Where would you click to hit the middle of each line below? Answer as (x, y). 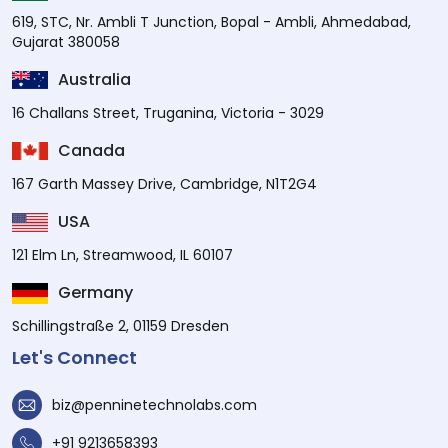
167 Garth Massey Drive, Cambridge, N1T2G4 (164, 184)
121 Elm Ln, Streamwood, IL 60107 (122, 255)
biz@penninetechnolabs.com (154, 405)
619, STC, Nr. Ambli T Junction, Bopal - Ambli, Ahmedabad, (211, 22)
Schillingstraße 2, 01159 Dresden (120, 326)
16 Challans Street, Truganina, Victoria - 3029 (168, 113)
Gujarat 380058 (66, 42)
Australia (94, 80)
